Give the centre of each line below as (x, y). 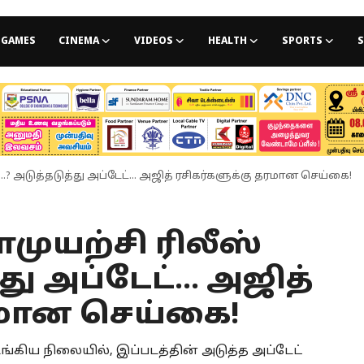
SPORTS (302, 41)
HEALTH (227, 41)
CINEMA (78, 41)
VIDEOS (153, 41)
